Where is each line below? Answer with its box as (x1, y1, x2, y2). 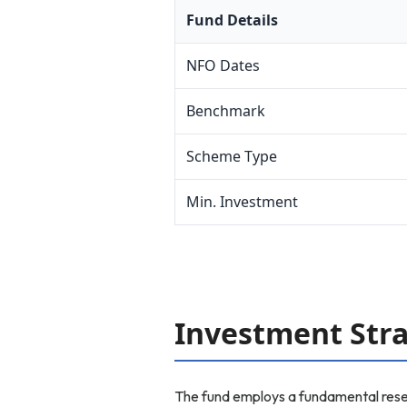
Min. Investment (186, 192, 298, 212)
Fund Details (186, 10, 278, 30)
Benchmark (186, 101, 265, 121)
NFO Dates (186, 55, 260, 75)
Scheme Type (186, 146, 277, 166)
